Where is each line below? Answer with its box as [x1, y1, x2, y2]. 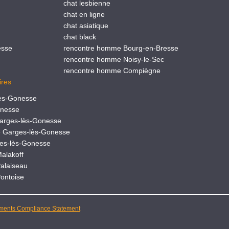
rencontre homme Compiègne [63, 66, 161, 75]
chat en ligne [63, 10, 105, 18]
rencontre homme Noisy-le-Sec [63, 55, 164, 63]
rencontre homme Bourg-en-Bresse [63, 44, 178, 52]
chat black [63, 33, 96, 41]
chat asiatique [63, 21, 108, 30]
